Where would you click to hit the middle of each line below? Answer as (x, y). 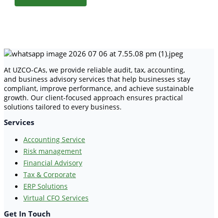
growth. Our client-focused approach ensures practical (93, 98)
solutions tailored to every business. (63, 107)
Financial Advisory (53, 163)
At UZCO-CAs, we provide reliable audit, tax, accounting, (94, 70)
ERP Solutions (45, 186)
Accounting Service (54, 140)
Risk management (53, 151)
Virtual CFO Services (56, 198)
